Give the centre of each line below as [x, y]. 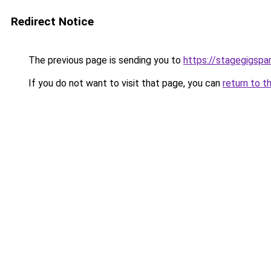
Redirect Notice [52, 21]
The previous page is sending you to [105, 60]
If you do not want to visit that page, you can [124, 83]
